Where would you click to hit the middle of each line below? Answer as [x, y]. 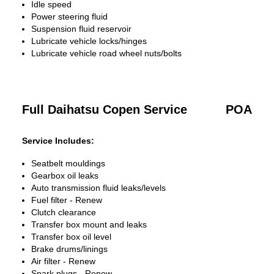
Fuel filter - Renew [67, 200]
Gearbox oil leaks [65, 176]
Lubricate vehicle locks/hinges [89, 41]
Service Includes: [58, 141]
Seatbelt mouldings [68, 163]
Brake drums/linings [69, 249]
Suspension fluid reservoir [81, 29]
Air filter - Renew [63, 261]
